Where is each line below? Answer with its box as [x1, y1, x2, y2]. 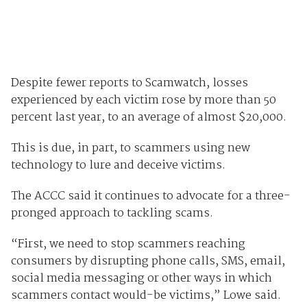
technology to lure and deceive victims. [10, 156, 225, 175]
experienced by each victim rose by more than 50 [10, 90, 276, 110]
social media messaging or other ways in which [10, 269, 272, 288]
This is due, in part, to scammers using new [10, 138, 250, 158]
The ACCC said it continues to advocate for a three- [10, 186, 291, 206]
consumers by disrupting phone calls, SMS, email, [10, 251, 285, 271]
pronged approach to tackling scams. [10, 204, 213, 223]
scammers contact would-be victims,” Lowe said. [10, 286, 281, 305]
